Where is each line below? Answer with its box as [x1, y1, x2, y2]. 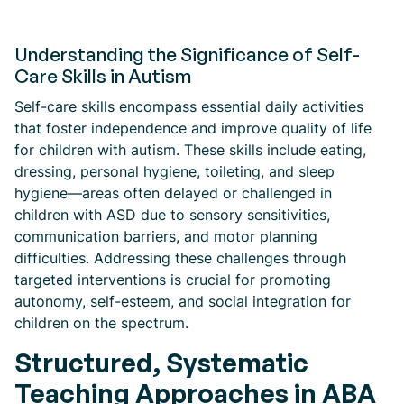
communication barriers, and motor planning [14, 227, 317, 245]
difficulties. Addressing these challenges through [14, 249, 346, 267]
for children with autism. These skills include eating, [14, 141, 366, 159]
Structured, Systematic [14, 346, 308, 379]
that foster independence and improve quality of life [14, 119, 372, 137]
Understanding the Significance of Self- [14, 42, 360, 66]
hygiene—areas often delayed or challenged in [14, 184, 332, 202]
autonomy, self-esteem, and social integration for [14, 292, 351, 310]
